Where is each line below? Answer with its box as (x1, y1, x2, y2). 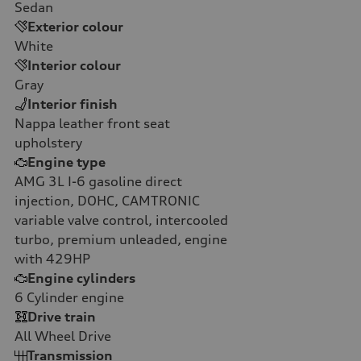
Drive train (27, 308, 96, 325)
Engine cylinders (27, 269, 135, 286)
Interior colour (27, 56, 121, 73)
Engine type (27, 153, 106, 170)
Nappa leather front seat (15, 114, 170, 131)
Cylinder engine (23, 288, 124, 305)
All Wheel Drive (15, 327, 111, 344)
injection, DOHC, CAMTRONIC (15, 192, 200, 209)
